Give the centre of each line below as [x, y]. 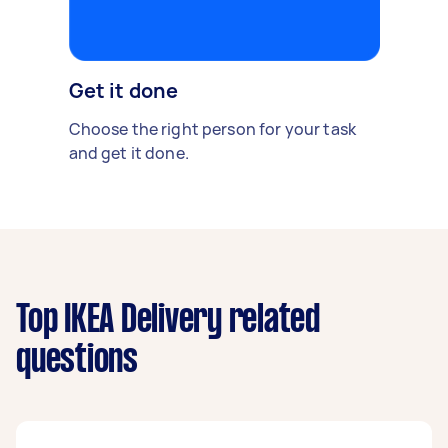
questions [77, 360]
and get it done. [128, 152]
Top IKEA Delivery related [168, 320]
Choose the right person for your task [212, 128]
